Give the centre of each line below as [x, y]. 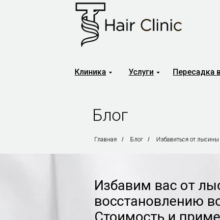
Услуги [141, 72]
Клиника [90, 72]
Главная [106, 139]
